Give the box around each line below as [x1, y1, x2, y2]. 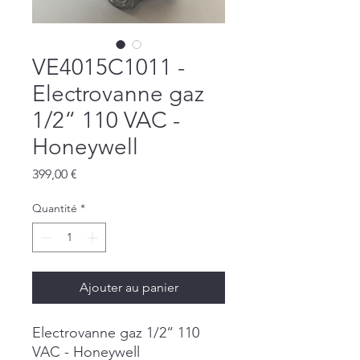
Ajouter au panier [79, 280, 178, 295]
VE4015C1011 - [32, 54, 185, 80]
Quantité [32, 201, 77, 215]
